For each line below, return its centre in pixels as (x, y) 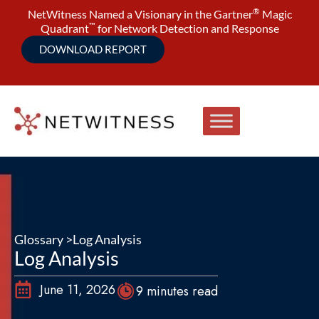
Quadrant (64, 28)
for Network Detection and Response (187, 28)
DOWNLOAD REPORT (93, 49)
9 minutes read (177, 291)
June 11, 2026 (78, 289)
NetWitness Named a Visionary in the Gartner (140, 14)
